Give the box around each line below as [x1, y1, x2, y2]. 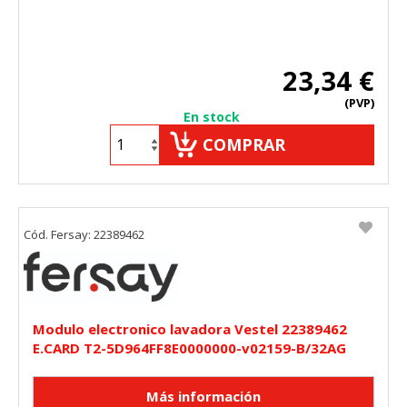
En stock [184, 107, 240, 125]
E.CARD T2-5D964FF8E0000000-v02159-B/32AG [33, 338, 346, 357]
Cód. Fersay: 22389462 [24, 225, 144, 243]
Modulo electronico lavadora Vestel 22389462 [33, 319, 347, 338]
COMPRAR [203, 133, 285, 155]
